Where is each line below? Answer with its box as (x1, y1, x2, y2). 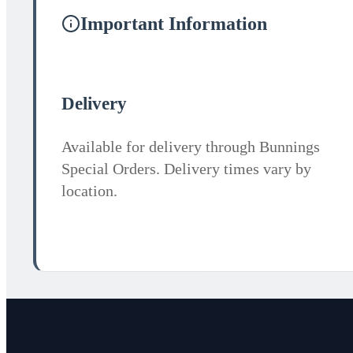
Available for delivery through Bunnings (61, 138, 320, 156)
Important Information (80, 13, 267, 35)
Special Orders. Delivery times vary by (61, 160, 311, 178)
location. (61, 182, 117, 200)
